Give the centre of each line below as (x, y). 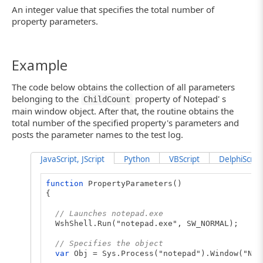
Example (40, 65)
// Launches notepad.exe (109, 213)
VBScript (184, 159)
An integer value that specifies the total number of (113, 10)
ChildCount (107, 100)
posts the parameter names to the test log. (97, 135)
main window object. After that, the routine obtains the (123, 111)
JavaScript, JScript (73, 159)
